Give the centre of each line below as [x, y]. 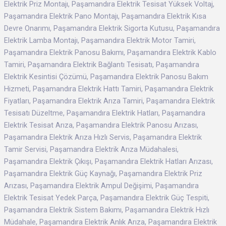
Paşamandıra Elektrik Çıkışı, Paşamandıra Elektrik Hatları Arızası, [108, 162]
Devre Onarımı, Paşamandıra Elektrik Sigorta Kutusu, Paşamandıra [112, 29]
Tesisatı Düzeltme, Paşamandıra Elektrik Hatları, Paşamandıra [105, 113]
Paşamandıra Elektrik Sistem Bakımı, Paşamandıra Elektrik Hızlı [107, 210]
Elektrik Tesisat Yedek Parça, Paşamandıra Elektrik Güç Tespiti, [107, 198]
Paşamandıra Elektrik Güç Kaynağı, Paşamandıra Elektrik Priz [103, 174]
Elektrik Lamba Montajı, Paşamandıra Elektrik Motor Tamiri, [100, 41]
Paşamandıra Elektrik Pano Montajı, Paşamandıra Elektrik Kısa [105, 16]
